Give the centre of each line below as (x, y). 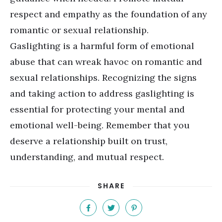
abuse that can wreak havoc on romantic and (106, 62)
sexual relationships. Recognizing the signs (103, 78)
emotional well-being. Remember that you (100, 125)
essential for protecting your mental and (97, 109)
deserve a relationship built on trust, (89, 141)
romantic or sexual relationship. (79, 30)
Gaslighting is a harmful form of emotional (102, 46)
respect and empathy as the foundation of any (109, 14)
